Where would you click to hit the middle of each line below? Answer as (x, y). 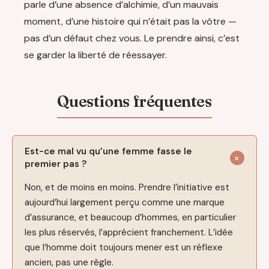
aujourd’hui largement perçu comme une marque (125, 202)
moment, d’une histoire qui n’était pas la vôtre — (130, 21)
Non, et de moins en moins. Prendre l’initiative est (127, 187)
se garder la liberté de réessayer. (95, 55)
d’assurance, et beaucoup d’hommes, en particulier (130, 217)
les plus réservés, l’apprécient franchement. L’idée (129, 232)
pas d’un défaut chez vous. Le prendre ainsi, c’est (132, 38)
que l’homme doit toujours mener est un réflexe (124, 247)
